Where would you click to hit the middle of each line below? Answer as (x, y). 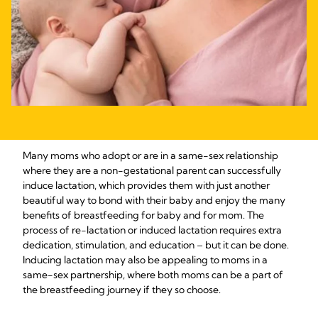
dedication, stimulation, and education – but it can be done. (156, 245)
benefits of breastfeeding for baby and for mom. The (143, 215)
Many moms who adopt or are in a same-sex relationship (150, 155)
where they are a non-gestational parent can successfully (152, 170)
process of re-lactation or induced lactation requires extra (152, 230)
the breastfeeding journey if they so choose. (122, 290)
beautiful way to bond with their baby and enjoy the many (154, 200)
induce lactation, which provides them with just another (146, 185)
